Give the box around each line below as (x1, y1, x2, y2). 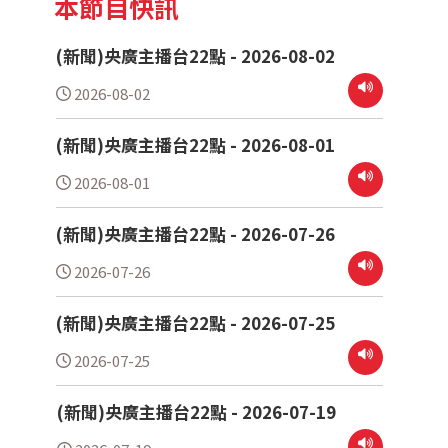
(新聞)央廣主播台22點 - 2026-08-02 (56, 43, 336, 69)
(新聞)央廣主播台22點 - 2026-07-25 (56, 310, 336, 336)
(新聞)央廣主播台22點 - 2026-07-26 (56, 221, 336, 247)
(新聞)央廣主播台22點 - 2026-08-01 (56, 132, 336, 158)
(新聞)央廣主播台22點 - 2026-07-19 (57, 399, 337, 425)
